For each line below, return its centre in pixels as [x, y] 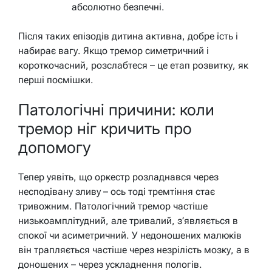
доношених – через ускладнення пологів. [110, 264]
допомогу [55, 148]
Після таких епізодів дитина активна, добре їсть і [128, 36]
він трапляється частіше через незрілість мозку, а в [134, 250]
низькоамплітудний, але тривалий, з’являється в [128, 220]
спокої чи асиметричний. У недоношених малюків [130, 235]
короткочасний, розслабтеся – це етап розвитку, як [133, 65]
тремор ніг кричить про [105, 129]
